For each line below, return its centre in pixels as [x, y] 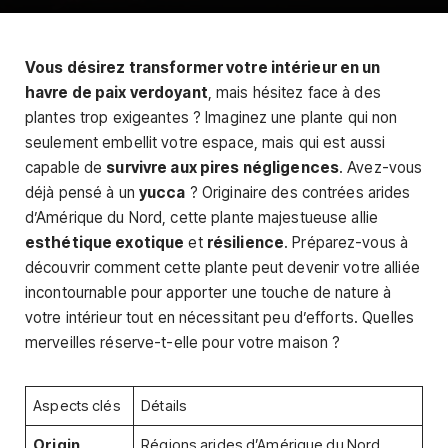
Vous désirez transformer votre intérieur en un [203, 67]
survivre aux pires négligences [222, 167]
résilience [245, 242]
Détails [164, 406]
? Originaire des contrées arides [298, 192]
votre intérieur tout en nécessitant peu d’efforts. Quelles [220, 317]
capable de [66, 167]
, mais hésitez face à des [294, 92]
